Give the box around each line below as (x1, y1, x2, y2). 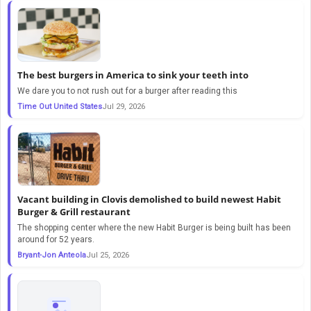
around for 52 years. (17, 234, 94, 244)
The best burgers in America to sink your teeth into (17, 68, 249, 81)
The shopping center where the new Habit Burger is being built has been (17, 222, 291, 233)
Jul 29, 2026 (102, 101, 145, 111)
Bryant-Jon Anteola (17, 250, 86, 260)
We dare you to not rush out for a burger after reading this (17, 85, 237, 96)
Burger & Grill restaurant (17, 205, 131, 218)
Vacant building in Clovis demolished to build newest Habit (17, 192, 281, 205)
